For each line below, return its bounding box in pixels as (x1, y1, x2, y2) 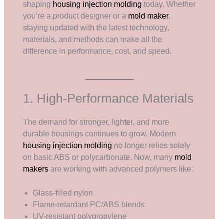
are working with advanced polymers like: (48, 164, 194, 173)
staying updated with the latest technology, (23, 23, 170, 32)
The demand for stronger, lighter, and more (23, 117, 170, 126)
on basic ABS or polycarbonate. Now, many (23, 153, 175, 161)
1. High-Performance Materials (23, 90, 194, 106)
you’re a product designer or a (23, 12, 129, 21)
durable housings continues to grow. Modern (23, 129, 176, 138)
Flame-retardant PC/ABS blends (33, 200, 145, 209)
